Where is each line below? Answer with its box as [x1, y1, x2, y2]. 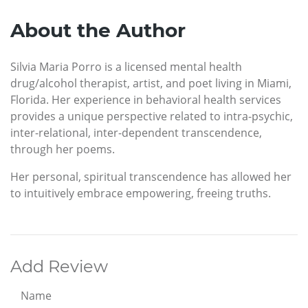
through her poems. [10, 141, 115, 157]
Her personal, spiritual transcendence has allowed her [10, 168, 291, 184]
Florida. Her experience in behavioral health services [10, 91, 281, 107]
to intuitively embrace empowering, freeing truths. [10, 185, 271, 201]
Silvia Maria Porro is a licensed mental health [10, 58, 242, 74]
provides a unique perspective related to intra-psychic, [10, 108, 293, 124]
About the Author [10, 18, 186, 42]
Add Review [10, 256, 108, 276]
